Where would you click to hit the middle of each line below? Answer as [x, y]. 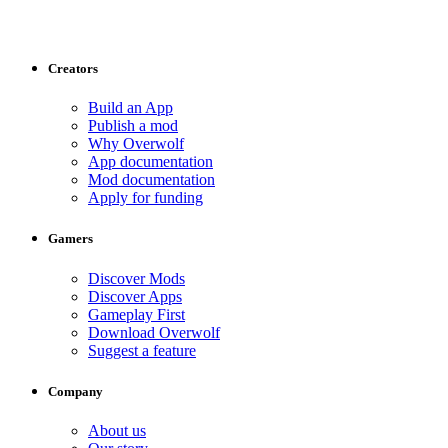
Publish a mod [133, 126]
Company [75, 391]
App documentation [150, 162]
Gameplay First [136, 314]
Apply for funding [145, 198]
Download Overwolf [154, 332]
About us [117, 430]
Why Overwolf [136, 144]
